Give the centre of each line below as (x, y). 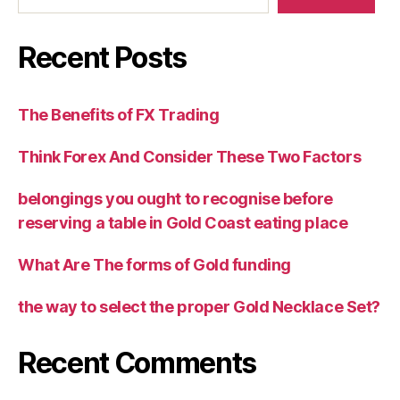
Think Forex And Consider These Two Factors (190, 157)
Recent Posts (103, 58)
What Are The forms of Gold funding (154, 265)
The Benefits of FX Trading (119, 115)
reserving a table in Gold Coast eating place (183, 223)
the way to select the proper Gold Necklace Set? (199, 307)
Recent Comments (137, 363)
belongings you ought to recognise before (175, 199)
